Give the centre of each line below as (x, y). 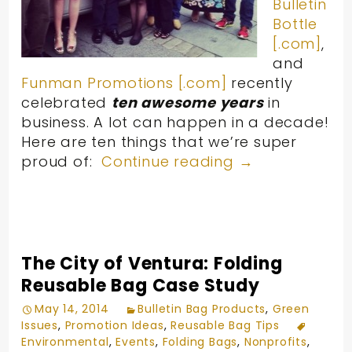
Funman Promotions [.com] (124, 82)
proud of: (62, 161)
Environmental (65, 341)
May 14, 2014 (72, 308)
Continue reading (170, 161)
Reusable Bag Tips (225, 325)
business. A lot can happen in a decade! (175, 122)
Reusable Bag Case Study (141, 285)
